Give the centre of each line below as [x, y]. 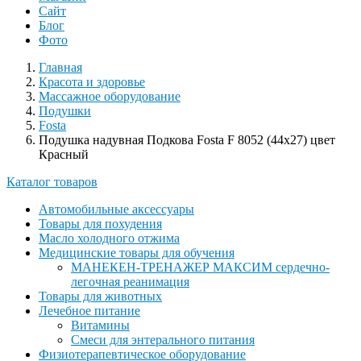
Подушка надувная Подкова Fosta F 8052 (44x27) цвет [187, 140]
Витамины [100, 326]
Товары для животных [100, 297]
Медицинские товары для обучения [137, 253]
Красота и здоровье [92, 82]
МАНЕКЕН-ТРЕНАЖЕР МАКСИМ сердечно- [200, 268]
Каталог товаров [52, 182]
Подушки [65, 111]
